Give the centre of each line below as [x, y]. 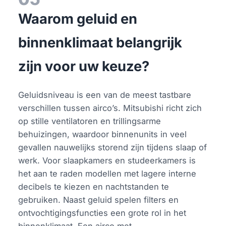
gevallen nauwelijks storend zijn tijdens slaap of [113, 147]
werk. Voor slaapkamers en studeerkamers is [107, 160]
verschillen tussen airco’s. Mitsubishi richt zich [110, 108]
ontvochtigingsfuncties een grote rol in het [102, 213]
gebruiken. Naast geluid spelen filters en [99, 200]
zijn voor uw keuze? [84, 66]
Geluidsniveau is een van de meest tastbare [105, 95]
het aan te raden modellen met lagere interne [107, 173]
